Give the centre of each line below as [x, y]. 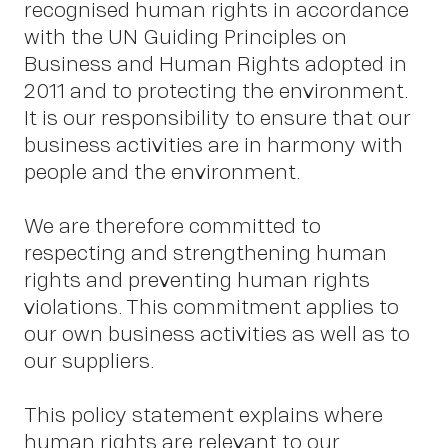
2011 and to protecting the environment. [216, 91]
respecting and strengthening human [205, 253]
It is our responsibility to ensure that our [217, 118]
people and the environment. [162, 172]
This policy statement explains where [203, 415]
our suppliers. [89, 361]
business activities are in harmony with [213, 145]
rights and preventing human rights [197, 280]
